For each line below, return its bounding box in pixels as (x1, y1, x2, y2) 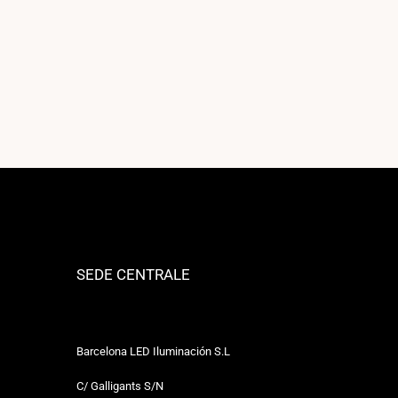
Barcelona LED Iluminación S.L (76, 345, 230, 359)
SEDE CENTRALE (76, 265, 190, 283)
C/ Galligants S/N (76, 379, 163, 394)
